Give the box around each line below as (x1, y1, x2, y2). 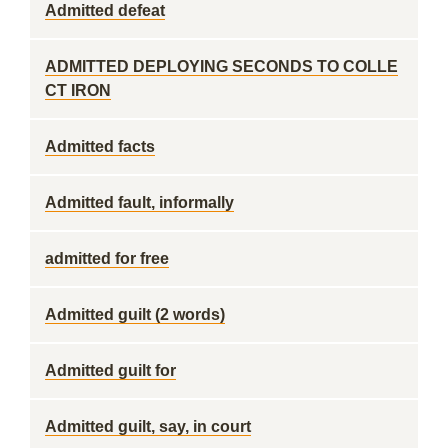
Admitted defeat (45, 2, 165, 19)
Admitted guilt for (45, 362, 176, 379)
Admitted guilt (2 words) (45, 306, 225, 323)
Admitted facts (45, 138, 155, 155)
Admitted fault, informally (45, 194, 234, 211)
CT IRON (45, 82, 111, 99)
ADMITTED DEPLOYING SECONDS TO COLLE (45, 58, 398, 75)
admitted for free (45, 250, 169, 267)
